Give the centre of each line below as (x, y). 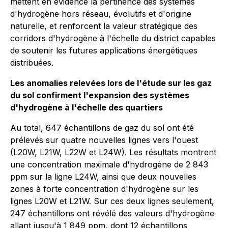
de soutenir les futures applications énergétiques (104, 50)
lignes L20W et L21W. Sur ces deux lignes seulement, (112, 201)
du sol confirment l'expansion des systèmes (100, 95)
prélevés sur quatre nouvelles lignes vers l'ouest (104, 140)
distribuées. (32, 63)
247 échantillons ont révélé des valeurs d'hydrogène (112, 213)
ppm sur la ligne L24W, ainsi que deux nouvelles (103, 177)
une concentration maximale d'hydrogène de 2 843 (109, 164)
